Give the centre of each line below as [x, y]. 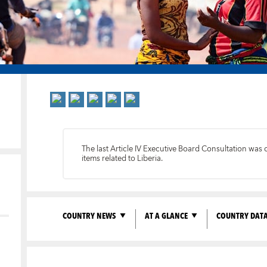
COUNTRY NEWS [89, 216]
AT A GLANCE [166, 216]
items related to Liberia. [122, 159]
